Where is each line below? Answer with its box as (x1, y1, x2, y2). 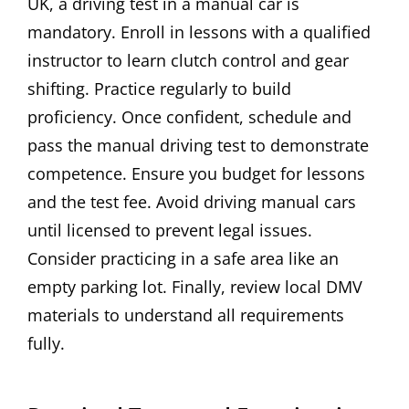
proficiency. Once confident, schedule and (27, 105, 351, 128)
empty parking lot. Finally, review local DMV (27, 275, 362, 298)
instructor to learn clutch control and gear (27, 48, 349, 71)
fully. (27, 331, 65, 354)
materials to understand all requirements (27, 303, 344, 326)
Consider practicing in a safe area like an (27, 246, 339, 269)
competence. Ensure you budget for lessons (27, 162, 365, 184)
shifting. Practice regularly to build (27, 77, 291, 100)
